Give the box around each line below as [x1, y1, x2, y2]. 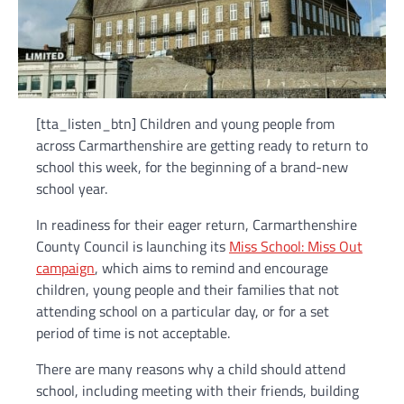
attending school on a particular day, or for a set [36, 300, 329, 323]
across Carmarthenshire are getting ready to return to [36, 134, 368, 157]
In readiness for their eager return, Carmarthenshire [36, 214, 357, 236]
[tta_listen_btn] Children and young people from [36, 113, 335, 135]
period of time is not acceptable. [36, 322, 230, 344]
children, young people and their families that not [36, 279, 339, 301]
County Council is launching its [36, 235, 229, 258]
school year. [36, 178, 107, 200]
